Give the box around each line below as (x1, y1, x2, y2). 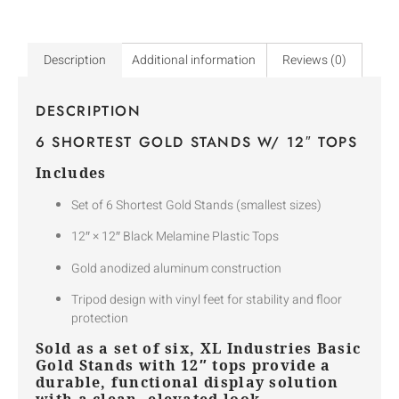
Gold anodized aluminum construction (71, 258, 281, 278)
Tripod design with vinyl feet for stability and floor (71, 289, 342, 309)
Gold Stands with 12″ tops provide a (36, 356, 331, 375)
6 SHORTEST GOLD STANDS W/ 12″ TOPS (36, 131, 358, 152)
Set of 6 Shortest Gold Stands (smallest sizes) (71, 195, 322, 215)
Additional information (132, 50, 256, 69)
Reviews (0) (281, 50, 346, 69)
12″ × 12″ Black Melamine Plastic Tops (71, 227, 279, 247)
